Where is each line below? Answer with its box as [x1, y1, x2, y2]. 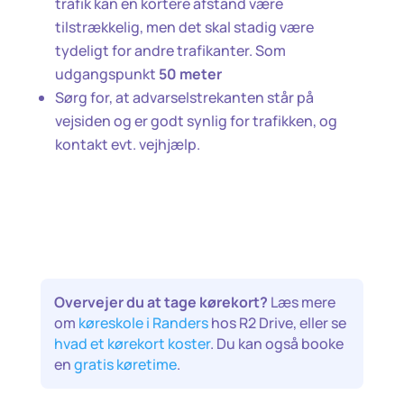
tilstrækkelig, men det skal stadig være [54, 16, 314, 37]
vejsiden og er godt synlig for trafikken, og [54, 110, 337, 131]
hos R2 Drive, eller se [207, 312, 346, 333]
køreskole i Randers [78, 312, 208, 333]
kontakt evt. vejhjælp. [54, 133, 200, 154]
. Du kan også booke [209, 333, 344, 353]
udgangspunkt [54, 63, 159, 84]
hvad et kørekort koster [53, 333, 210, 353]
